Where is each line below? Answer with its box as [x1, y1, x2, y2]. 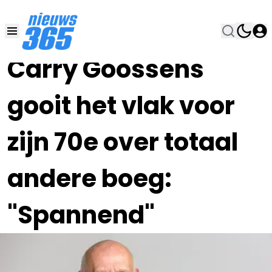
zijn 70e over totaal [7, 125, 238, 159]
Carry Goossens [7, 52, 204, 86]
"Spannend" [7, 198, 155, 232]
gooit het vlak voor [7, 89, 235, 123]
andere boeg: [7, 161, 172, 195]
